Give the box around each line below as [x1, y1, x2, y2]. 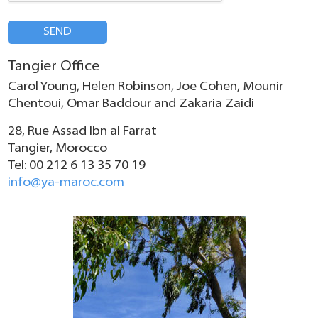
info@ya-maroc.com [8, 175, 125, 190]
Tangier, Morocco [8, 141, 108, 155]
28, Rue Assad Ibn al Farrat [8, 124, 158, 138]
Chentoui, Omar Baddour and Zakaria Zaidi [8, 97, 255, 111]
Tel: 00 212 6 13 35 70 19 [8, 158, 146, 172]
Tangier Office [8, 59, 100, 74]
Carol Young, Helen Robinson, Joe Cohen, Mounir [8, 79, 284, 94]
